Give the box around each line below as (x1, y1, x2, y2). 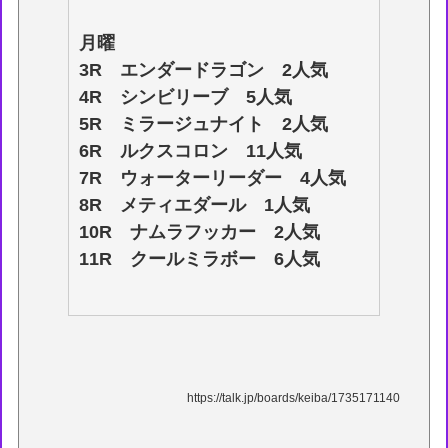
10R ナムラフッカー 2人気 (79, 221, 321, 242)
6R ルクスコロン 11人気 (79, 140, 303, 161)
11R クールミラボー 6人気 (79, 248, 321, 269)
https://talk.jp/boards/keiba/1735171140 (186, 390, 400, 405)
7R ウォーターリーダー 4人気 (79, 167, 347, 188)
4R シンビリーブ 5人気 (79, 86, 293, 107)
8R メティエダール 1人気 (79, 194, 311, 215)
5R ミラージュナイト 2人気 (79, 113, 329, 134)
